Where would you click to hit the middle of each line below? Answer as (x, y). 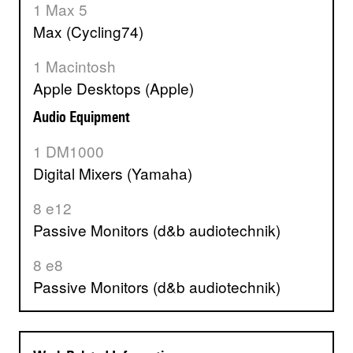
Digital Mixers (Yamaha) (118, 173)
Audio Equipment (86, 117)
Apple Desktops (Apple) (119, 88)
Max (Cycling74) (95, 32)
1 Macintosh (79, 66)
